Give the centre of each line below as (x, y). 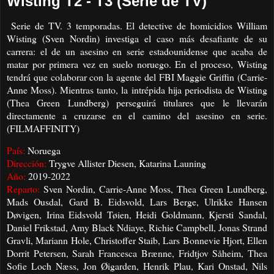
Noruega (44, 150)
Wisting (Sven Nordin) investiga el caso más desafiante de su (137, 38)
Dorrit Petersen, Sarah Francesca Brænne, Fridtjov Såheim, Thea (137, 253)
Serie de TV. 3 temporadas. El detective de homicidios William (139, 25)
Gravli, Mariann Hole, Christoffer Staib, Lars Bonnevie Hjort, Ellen (137, 240)
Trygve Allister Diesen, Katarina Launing (126, 163)
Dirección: (27, 163)
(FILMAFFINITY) (43, 128)
